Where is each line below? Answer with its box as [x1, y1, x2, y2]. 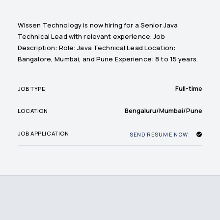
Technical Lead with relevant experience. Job [17, 31, 165, 41]
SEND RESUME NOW [129, 131, 188, 138]
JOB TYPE [17, 84, 46, 92]
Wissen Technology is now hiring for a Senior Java [17, 20, 178, 29]
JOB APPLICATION [17, 129, 69, 137]
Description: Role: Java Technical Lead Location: [17, 43, 176, 52]
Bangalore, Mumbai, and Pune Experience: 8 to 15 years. [17, 54, 198, 63]
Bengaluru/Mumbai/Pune [125, 106, 203, 115]
